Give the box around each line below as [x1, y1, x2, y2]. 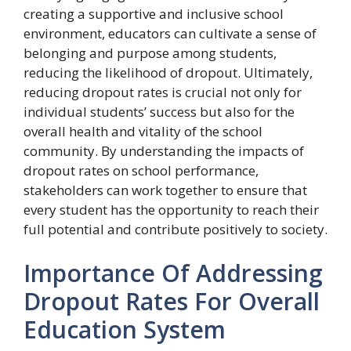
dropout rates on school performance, [24, 161, 259, 180]
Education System [24, 313, 226, 346]
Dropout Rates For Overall [24, 284, 320, 317]
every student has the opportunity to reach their [24, 201, 319, 219]
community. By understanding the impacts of [24, 142, 304, 161]
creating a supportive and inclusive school [24, 5, 284, 24]
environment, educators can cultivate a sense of [24, 24, 317, 43]
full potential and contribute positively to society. [24, 220, 327, 239]
